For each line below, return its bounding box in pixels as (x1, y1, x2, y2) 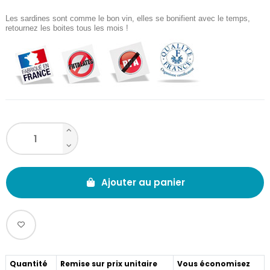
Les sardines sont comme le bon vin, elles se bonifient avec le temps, (5, 13, 250, 23)
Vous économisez (177, 258, 250, 269)
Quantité (10, 258, 48, 269)
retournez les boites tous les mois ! (5, 23, 128, 33)
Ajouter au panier (101, 175, 185, 189)
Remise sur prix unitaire (60, 258, 157, 269)
